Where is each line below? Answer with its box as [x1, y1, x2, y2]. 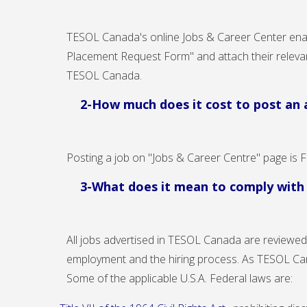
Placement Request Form [66, 49, 190, 64]
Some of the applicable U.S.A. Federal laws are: [66, 271, 293, 286]
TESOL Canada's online [66, 29, 182, 45]
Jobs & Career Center [182, 29, 286, 45]
